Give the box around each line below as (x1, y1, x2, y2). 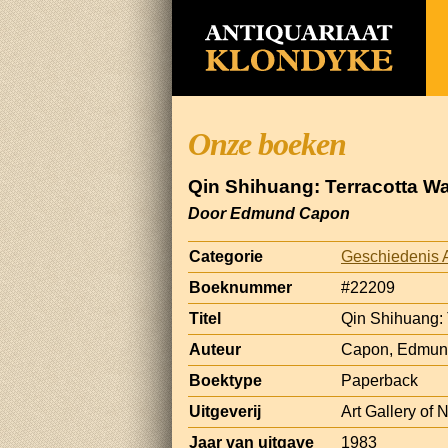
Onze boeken (188, 126, 346, 162)
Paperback (341, 371, 418, 389)
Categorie (189, 247, 263, 265)
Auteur (189, 340, 241, 358)
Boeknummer (189, 278, 292, 296)
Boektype (189, 371, 262, 389)
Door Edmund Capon (188, 204, 350, 222)
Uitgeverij (189, 402, 261, 420)
